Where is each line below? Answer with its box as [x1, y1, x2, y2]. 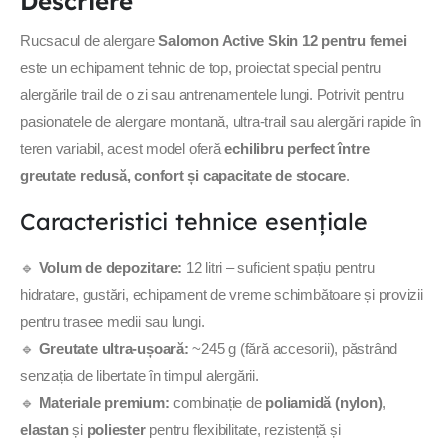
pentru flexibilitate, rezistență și [145, 421, 341, 438]
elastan [20, 421, 69, 438]
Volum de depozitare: [38, 259, 183, 276]
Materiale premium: [38, 394, 170, 411]
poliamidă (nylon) [265, 394, 383, 411]
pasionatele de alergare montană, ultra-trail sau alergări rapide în [20, 113, 422, 130]
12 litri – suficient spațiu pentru [182, 259, 375, 276]
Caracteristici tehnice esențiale [20, 206, 368, 236]
